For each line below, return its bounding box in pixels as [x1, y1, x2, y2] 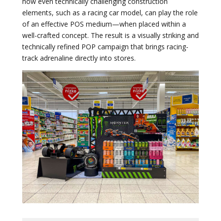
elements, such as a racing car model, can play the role [22, 7, 198, 17]
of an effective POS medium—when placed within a [22, 19, 186, 29]
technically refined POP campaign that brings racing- [22, 41, 188, 51]
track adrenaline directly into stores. [22, 53, 136, 63]
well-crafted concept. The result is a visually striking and [22, 30, 199, 40]
